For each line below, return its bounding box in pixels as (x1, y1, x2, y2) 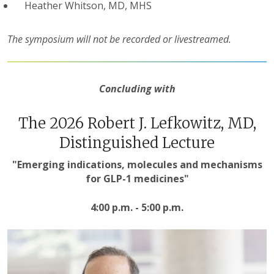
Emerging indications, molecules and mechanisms (17, 157, 262, 171)
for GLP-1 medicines (85, 171, 184, 185)
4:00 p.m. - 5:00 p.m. (91, 200, 183, 214)
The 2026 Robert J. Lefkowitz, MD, (18, 113, 256, 133)
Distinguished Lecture (59, 133, 215, 152)
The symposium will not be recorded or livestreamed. (7, 32, 231, 46)
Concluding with (98, 82, 176, 96)
